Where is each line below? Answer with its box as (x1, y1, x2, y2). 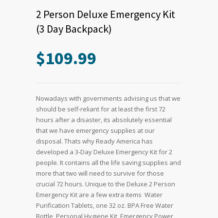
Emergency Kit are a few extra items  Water (36, 190, 163, 200)
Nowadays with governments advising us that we (36, 94, 181, 103)
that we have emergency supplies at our (36, 126, 155, 135)
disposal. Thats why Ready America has (36, 137, 153, 146)
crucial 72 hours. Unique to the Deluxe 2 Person (36, 180, 175, 189)
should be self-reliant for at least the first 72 (36, 105, 165, 114)
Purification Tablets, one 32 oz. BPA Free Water (36, 201, 173, 210)
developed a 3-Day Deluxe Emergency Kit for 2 (36, 147, 172, 157)
